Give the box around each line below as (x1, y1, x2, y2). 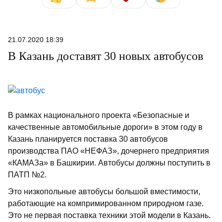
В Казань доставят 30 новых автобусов (8, 50, 203, 62)
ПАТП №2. (8, 170, 47, 179)
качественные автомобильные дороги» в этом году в (8, 123, 203, 131)
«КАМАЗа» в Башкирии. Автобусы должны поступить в (8, 159, 211, 167)
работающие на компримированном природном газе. (8, 199, 204, 208)
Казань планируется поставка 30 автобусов (8, 135, 168, 143)
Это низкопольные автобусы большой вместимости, (8, 187, 200, 196)
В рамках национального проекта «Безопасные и (8, 111, 189, 119)
